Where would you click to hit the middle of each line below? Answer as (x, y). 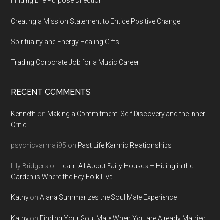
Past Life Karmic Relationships (125, 145)
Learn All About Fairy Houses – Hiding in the (126, 166)
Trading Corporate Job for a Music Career (75, 62)
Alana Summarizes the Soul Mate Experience (109, 197)
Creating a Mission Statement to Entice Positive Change (96, 21)
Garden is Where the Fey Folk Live (62, 177)
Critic (19, 125)
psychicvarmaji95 (39, 145)
